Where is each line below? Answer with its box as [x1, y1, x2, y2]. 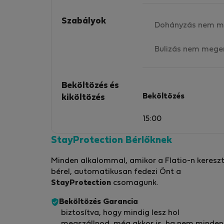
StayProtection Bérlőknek [51, 136, 172, 145]
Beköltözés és [61, 81, 119, 90]
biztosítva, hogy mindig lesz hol [61, 209, 179, 217]
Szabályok [61, 17, 106, 25]
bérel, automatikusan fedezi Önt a [51, 168, 181, 176]
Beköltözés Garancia [59, 198, 138, 206]
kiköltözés [61, 93, 105, 102]
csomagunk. [111, 179, 158, 187]
